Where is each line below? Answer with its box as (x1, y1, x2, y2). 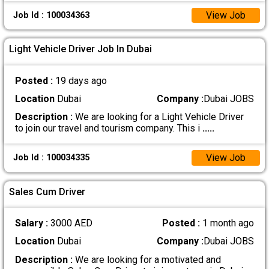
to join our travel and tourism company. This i (14, 122, 202, 134)
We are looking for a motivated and (72, 253, 221, 265)
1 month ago (202, 217, 255, 229)
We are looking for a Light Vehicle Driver (72, 111, 244, 123)
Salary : (14, 217, 50, 229)
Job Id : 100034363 (13, 10, 89, 20)
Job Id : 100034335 (13, 153, 89, 163)
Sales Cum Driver (9, 186, 86, 198)
